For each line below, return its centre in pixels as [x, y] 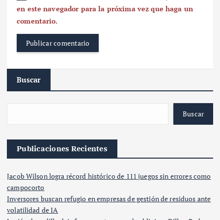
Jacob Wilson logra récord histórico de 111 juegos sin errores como [109, 176]
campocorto [26, 187]
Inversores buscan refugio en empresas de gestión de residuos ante [109, 198]
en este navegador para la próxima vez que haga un [105, 9]
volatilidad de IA [33, 210]
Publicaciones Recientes [62, 148]
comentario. [37, 21]
